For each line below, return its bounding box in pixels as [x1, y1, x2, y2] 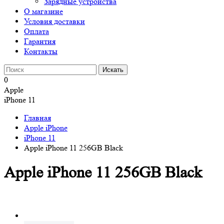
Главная [24, 113, 51, 122]
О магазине [24, 6, 63, 16]
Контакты [24, 46, 57, 56]
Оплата [24, 26, 49, 36]
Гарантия [24, 36, 55, 46]
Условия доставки [24, 16, 85, 26]
